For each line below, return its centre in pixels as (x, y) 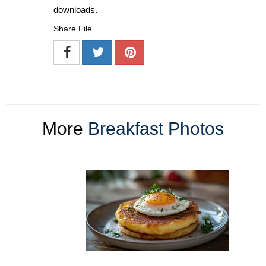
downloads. (75, 10)
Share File (73, 29)
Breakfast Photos (156, 129)
